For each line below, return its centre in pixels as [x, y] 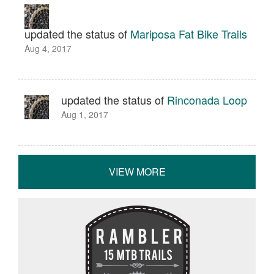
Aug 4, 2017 [48, 48]
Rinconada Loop [207, 100]
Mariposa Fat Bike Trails [189, 34]
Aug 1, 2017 [85, 114]
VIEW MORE [137, 172]
